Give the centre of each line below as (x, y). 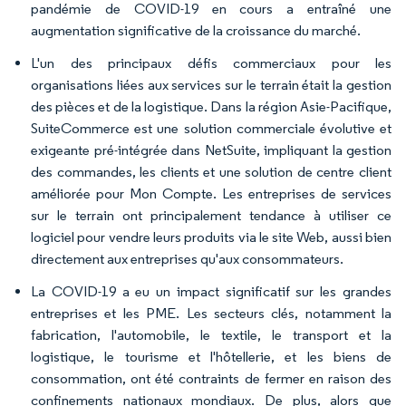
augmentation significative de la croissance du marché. (196, 30)
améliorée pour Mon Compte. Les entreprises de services (211, 193)
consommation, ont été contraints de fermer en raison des (211, 378)
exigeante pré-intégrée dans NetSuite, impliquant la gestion (211, 150)
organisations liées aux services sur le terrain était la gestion (211, 85)
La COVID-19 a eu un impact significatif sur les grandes (211, 291)
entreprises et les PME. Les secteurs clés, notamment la (211, 313)
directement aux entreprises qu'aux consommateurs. (187, 259)
